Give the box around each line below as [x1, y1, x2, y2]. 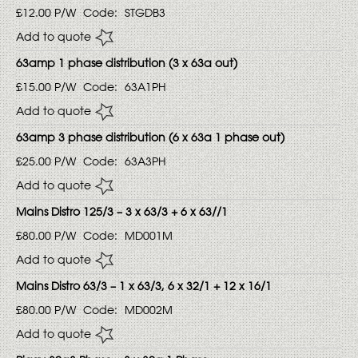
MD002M [125, 303, 173, 317]
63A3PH [125, 154, 166, 169]
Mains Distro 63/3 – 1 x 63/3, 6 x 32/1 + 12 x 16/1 [16, 279, 272, 293]
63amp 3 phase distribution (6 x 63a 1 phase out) [16, 130, 284, 145]
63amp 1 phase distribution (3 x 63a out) [16, 56, 237, 70]
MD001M [125, 229, 173, 243]
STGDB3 [125, 6, 165, 20]
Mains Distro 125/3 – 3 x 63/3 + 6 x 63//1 [16, 205, 228, 219]
